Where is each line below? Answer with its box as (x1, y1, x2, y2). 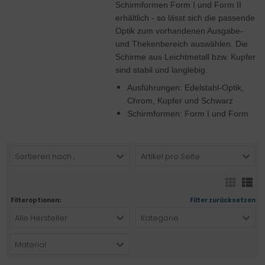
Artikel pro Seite (141, 150, 200, 162)
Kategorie (141, 212, 179, 224)
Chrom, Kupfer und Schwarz (127, 95, 233, 105)
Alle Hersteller (15, 212, 67, 224)
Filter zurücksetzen (190, 195, 256, 205)
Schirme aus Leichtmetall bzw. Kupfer (115, 51, 256, 62)
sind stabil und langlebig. (115, 64, 208, 75)
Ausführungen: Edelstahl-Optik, (127, 82, 244, 92)
